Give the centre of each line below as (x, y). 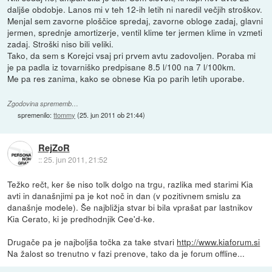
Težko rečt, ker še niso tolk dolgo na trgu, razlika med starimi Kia (131, 184)
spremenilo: (36, 114)
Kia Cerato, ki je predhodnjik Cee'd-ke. (81, 218)
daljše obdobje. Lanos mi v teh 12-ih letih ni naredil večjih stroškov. (135, 9)
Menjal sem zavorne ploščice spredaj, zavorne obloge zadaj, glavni (135, 20)
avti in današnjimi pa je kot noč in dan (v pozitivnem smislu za (124, 195)
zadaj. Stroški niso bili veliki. (61, 43)
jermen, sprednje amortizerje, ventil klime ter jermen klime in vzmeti (135, 32)
